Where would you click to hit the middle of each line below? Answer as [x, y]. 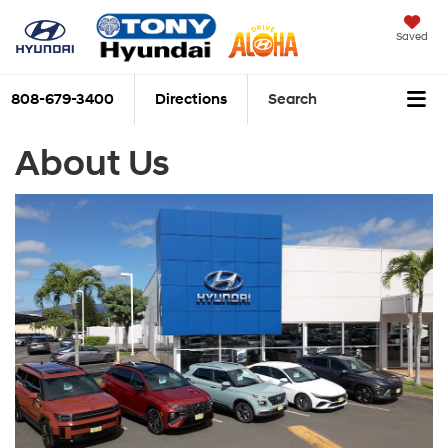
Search [292, 100]
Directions [191, 100]
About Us [92, 163]
